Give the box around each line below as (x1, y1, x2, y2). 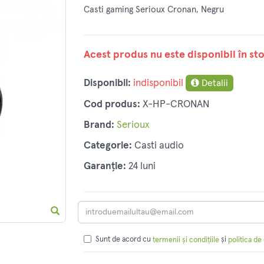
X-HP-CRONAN (142, 100, 209, 110)
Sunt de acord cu (95, 236, 153, 244)
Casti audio (134, 141, 184, 151)
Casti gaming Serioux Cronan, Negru (83, 5, 224, 15)
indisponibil (133, 78, 183, 89)
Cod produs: (83, 100, 140, 110)
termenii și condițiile (152, 236, 219, 244)
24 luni (128, 161, 156, 172)
